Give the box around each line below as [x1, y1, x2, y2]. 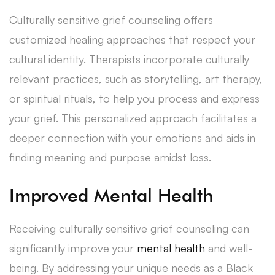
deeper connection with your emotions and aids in [9, 130, 255, 144]
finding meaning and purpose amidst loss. [9, 150, 211, 164]
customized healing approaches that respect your [9, 32, 255, 46]
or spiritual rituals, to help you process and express [9, 91, 260, 105]
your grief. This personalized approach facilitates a [9, 110, 257, 125]
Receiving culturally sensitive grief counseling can [9, 221, 249, 235]
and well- [205, 241, 252, 255]
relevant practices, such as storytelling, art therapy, [9, 71, 263, 85]
